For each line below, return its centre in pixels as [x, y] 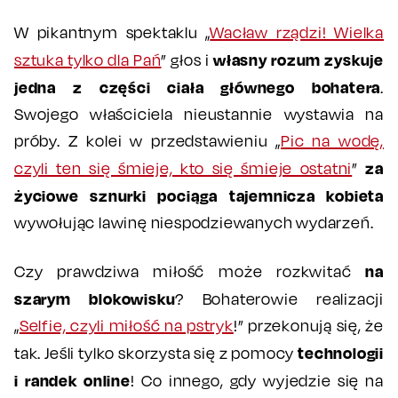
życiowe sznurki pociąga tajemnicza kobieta [199, 196]
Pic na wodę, [332, 141]
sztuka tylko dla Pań [88, 60]
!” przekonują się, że [308, 326]
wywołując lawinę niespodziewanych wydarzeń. [194, 223]
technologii [341, 353]
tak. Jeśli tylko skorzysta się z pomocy [156, 354]
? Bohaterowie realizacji [280, 299]
